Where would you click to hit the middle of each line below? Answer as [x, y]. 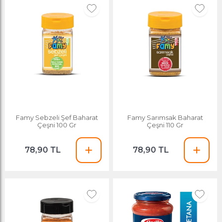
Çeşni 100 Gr [57, 125]
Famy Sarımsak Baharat [165, 117]
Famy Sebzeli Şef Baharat [57, 117]
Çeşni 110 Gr [165, 125]
